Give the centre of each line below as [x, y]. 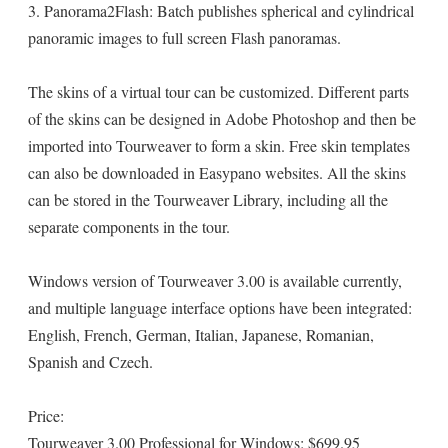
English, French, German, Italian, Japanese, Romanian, [201, 334]
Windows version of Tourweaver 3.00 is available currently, [215, 280]
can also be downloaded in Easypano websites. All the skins [217, 172]
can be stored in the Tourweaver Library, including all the [208, 199]
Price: [46, 415]
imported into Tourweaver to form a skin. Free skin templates [219, 145]
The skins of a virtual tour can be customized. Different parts [218, 91]
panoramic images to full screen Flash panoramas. [184, 37]
